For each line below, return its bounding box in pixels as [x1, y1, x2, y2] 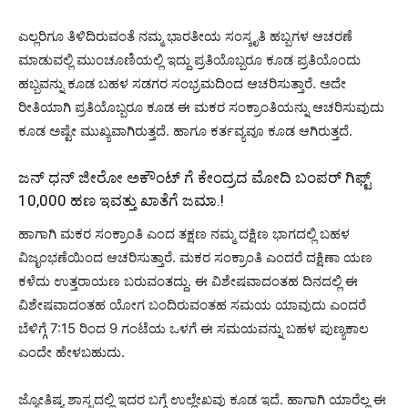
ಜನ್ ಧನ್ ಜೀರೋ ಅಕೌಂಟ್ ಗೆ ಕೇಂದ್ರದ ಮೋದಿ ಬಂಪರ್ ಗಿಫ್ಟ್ [18, 168, 371, 187]
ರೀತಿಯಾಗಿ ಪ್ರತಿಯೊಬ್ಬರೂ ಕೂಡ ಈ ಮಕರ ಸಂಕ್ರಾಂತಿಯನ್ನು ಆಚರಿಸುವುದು [18, 97, 384, 116]
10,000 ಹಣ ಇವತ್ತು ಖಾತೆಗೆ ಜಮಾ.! [18, 190, 224, 209]
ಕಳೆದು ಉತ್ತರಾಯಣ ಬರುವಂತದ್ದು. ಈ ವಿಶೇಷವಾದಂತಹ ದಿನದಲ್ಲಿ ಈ [18, 271, 358, 290]
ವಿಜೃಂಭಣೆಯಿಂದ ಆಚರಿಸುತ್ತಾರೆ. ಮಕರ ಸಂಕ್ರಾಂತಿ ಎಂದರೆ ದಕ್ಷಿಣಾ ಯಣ [18, 248, 372, 266]
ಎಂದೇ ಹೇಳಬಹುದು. [18, 342, 125, 361]
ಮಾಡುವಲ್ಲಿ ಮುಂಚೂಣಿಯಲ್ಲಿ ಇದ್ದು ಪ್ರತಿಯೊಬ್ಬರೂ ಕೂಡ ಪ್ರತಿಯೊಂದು [18, 50, 361, 68]
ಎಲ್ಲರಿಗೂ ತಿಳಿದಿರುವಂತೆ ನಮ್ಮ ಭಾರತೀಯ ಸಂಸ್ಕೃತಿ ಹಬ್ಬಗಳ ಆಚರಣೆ [18, 26, 352, 45]
